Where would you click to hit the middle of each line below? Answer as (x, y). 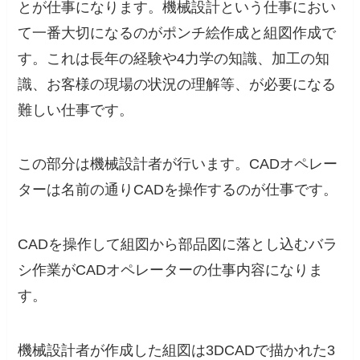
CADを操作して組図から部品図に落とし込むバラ (178, 245)
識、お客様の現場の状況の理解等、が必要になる (177, 84)
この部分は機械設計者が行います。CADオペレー (178, 164)
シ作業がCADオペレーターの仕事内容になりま (171, 270)
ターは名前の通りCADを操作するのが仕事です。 (178, 190)
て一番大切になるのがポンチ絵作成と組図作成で (177, 33)
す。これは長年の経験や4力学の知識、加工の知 (174, 58)
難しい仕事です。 (76, 110)
